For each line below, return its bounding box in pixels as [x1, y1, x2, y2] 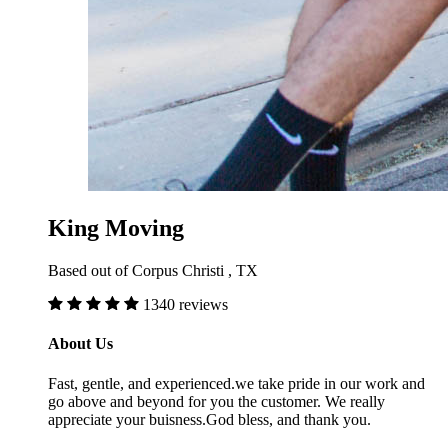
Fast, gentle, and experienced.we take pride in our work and [48, 374, 425, 392]
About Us [48, 335, 113, 353]
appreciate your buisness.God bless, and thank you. [48, 410, 371, 428]
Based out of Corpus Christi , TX [48, 262, 258, 280]
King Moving [48, 215, 184, 242]
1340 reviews [143, 296, 228, 314]
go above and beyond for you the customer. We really [48, 392, 385, 410]
